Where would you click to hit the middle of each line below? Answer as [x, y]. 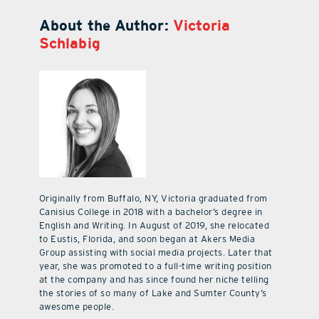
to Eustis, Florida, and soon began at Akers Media [147, 239]
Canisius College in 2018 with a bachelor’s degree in [151, 212]
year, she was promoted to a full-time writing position [155, 266]
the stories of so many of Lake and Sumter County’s [153, 293]
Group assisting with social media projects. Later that [156, 253]
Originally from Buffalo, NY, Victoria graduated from [153, 199]
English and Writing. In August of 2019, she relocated [154, 226]
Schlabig [69, 43]
